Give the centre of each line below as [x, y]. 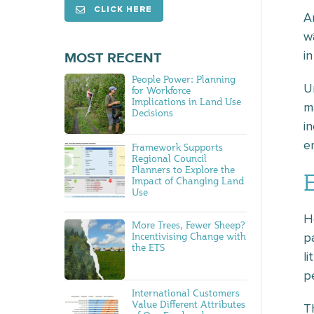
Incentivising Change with [189, 235]
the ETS [149, 247]
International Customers [186, 292]
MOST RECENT [113, 59]
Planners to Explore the [184, 169]
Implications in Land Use [187, 102]
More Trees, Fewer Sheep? [189, 224]
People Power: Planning [184, 79]
